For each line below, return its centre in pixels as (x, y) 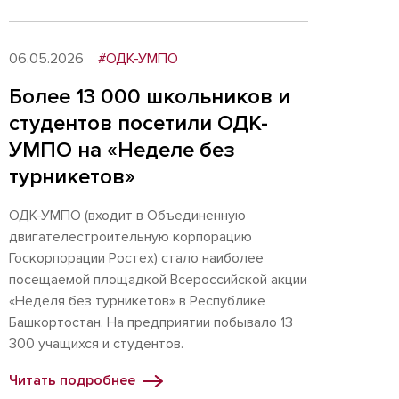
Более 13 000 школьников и (150, 97)
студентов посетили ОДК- (138, 123)
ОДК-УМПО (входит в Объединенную (127, 216)
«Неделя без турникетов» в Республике (137, 301)
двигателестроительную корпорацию (130, 237)
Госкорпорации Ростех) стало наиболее (136, 258)
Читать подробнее (72, 380)
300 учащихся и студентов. (96, 344)
